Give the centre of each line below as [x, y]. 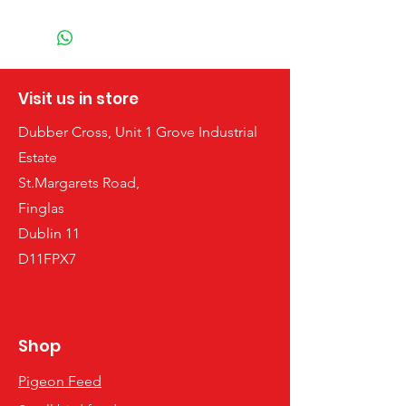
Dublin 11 [49, 233]
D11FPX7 [47, 259]
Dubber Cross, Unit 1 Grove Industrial [138, 132]
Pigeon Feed [60, 381]
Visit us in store [78, 99]
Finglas [41, 208]
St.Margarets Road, [79, 183]
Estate [38, 157]
